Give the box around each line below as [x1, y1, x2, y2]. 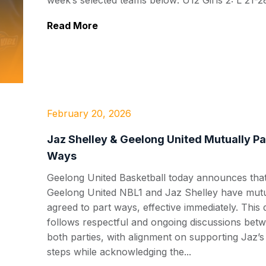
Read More [47, 20, 98, 31]
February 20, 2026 [47, 107, 131, 119]
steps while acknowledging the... [47, 245, 191, 258]
